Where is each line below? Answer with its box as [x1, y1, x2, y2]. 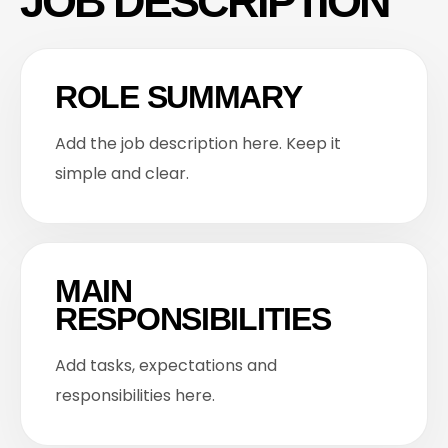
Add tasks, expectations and [55, 354, 277, 377]
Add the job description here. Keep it [55, 132, 341, 155]
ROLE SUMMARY [55, 79, 302, 115]
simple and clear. [55, 162, 189, 185]
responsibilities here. [55, 384, 215, 407]
